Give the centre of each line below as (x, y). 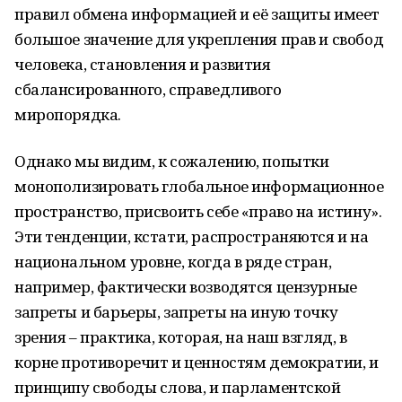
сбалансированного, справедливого (148, 89)
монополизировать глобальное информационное (199, 186)
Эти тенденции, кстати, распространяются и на (192, 236)
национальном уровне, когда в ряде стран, (173, 262)
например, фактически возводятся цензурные (186, 287)
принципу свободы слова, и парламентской (178, 387)
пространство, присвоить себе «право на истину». (198, 211)
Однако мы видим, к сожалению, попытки (172, 161)
